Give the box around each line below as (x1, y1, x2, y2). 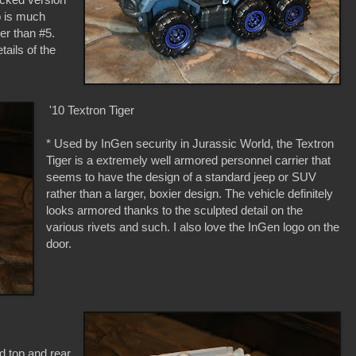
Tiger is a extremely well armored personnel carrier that (46, 153, 331, 167)
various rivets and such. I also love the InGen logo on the (46, 219, 340, 234)
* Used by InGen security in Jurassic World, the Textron (46, 136, 335, 150)
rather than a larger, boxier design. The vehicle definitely (46, 186, 334, 200)
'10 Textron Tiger (46, 103, 135, 117)
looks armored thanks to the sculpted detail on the (46, 203, 304, 217)
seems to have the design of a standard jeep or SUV (46, 169, 317, 184)
